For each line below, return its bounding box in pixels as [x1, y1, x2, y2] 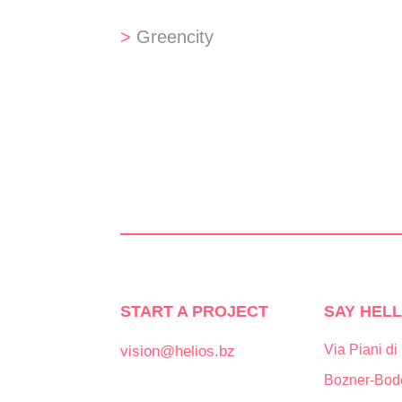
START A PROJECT [120, 301, 269, 320]
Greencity [136, 26, 214, 47]
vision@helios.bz [120, 342, 236, 360]
